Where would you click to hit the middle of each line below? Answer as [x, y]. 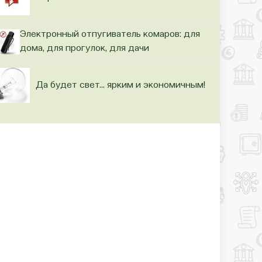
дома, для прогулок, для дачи [84, 49]
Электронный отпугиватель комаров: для [110, 35]
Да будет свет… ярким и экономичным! [120, 86]
